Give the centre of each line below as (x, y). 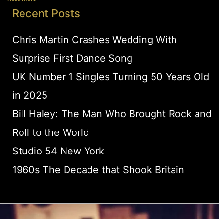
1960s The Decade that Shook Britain (98, 170)
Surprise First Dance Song (72, 58)
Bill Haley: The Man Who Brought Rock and (112, 114)
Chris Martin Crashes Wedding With (95, 40)
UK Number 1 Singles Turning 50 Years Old (111, 77)
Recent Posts (46, 13)
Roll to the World (51, 133)
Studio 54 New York (58, 151)
